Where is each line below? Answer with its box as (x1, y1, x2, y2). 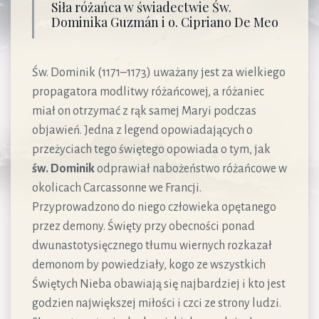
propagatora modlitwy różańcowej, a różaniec (32, 85, 264, 98)
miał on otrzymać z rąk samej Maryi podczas (32, 104, 256, 117)
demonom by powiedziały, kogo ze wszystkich (32, 258, 266, 271)
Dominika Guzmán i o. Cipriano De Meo (51, 13, 278, 31)
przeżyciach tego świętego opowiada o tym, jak (32, 142, 271, 156)
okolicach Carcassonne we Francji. (32, 181, 202, 194)
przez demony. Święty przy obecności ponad (32, 219, 255, 233)
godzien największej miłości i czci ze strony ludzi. (32, 296, 281, 310)
